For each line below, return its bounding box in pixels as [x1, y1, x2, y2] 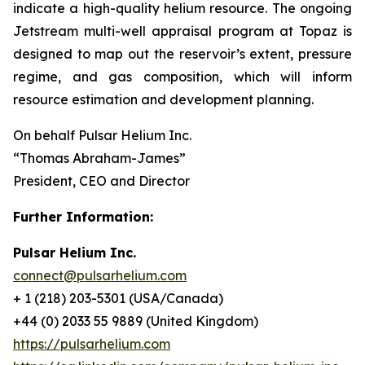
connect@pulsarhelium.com [13, 267, 187, 284]
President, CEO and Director [13, 173, 190, 190]
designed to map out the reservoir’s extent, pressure [13, 46, 352, 63]
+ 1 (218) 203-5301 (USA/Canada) [13, 290, 223, 307]
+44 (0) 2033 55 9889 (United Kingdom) [13, 313, 258, 330]
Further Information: [13, 209, 153, 226]
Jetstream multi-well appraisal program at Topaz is [13, 23, 352, 40]
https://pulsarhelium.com [13, 336, 170, 353]
